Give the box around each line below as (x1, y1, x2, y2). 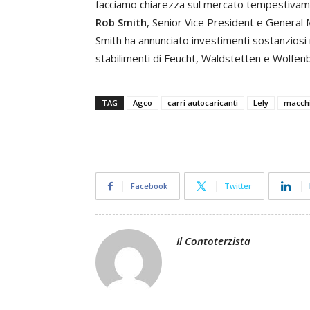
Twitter (224, 181, 252, 191)
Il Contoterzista (176, 234, 250, 248)
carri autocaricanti (167, 98, 238, 108)
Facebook (131, 181, 167, 191)
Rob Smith (95, 15, 147, 29)
